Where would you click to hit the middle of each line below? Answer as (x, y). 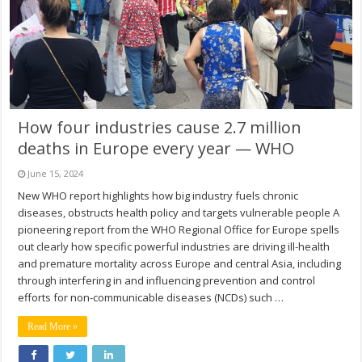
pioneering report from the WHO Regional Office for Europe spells (179, 229)
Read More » (53, 326)
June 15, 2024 (56, 173)
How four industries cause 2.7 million (160, 127)
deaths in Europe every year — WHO (156, 148)
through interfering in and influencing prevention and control (167, 280)
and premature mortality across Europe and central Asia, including (180, 263)
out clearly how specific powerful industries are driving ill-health (174, 246)
